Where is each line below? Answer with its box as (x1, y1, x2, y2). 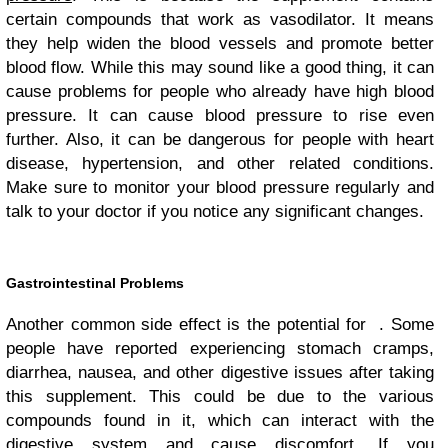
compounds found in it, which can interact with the (6, 411, 434, 431)
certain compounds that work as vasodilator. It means (6, 10, 434, 30)
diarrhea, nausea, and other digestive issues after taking (6, 363, 434, 383)
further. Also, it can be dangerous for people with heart (6, 130, 434, 150)
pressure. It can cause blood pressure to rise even (6, 106, 434, 126)
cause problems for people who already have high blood (6, 82, 434, 102)
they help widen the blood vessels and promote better (6, 34, 434, 54)
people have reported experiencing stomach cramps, (6, 339, 434, 359)
